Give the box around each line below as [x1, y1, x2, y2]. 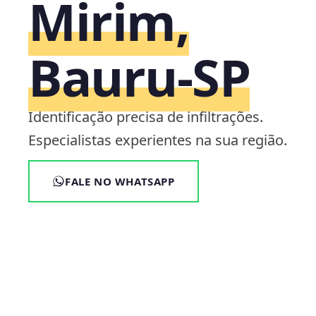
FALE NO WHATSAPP [65, 174, 175, 188]
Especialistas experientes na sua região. [28, 130, 287, 150]
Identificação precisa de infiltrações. [28, 107, 263, 126]
